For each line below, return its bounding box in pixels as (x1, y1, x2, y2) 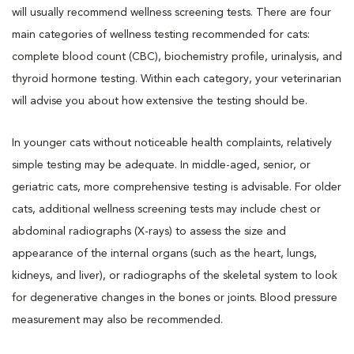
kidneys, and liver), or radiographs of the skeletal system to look (12, 269, 337, 281)
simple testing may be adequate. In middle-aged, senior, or (12, 159, 311, 171)
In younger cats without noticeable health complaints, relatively (12, 137, 332, 149)
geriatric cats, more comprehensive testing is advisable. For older (12, 181, 341, 193)
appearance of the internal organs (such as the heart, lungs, (12, 247, 317, 259)
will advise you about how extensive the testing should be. (12, 95, 307, 107)
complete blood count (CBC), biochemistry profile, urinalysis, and (12, 51, 342, 62)
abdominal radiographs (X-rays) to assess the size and (12, 225, 286, 237)
